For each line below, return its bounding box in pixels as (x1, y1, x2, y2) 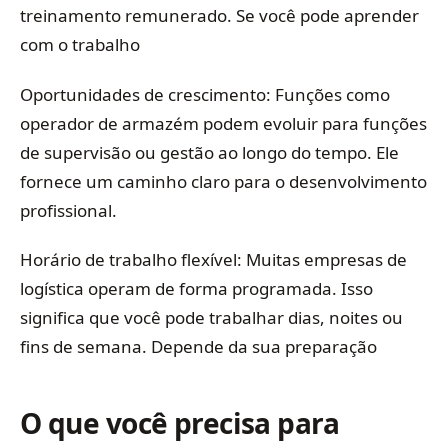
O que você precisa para (20, 403, 340, 442)
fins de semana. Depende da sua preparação (20, 334, 377, 358)
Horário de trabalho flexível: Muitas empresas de (20, 247, 407, 271)
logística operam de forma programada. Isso (20, 276, 373, 300)
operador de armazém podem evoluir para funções (20, 111, 427, 135)
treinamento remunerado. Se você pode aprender (20, 4, 419, 28)
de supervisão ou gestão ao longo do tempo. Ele (20, 140, 399, 164)
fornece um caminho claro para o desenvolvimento (20, 169, 427, 193)
